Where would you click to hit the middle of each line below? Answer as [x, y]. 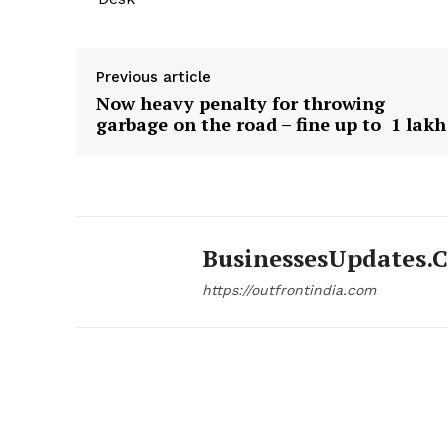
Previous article [153, 76]
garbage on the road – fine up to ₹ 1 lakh [271, 123]
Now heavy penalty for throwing [240, 102]
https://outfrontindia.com [289, 289]
